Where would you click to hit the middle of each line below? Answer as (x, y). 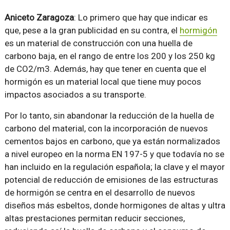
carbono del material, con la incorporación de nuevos (106, 129)
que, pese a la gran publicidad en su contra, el (92, 31)
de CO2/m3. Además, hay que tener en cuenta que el (105, 69)
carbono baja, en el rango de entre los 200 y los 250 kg (110, 56)
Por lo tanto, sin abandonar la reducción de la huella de (109, 116)
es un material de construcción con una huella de (98, 43)
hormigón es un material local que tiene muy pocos (103, 82)
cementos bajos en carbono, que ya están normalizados (112, 141)
